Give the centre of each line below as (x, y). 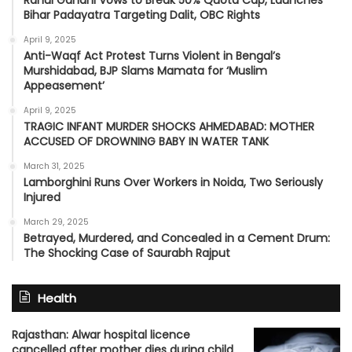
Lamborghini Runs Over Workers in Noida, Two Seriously (173, 182)
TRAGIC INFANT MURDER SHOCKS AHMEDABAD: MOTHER (169, 126)
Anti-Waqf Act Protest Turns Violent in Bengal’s (152, 55)
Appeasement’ (64, 85)
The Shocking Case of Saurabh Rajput (127, 253)
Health (57, 298)
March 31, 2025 (54, 166)
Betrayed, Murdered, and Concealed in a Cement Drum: (177, 238)
